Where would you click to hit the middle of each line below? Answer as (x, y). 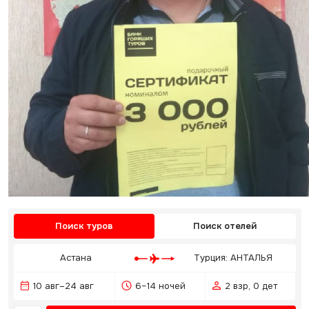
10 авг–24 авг (63, 286)
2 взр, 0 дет (251, 286)
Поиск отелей (225, 226)
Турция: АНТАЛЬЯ (233, 258)
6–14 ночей (160, 286)
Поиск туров (84, 226)
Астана (76, 258)
